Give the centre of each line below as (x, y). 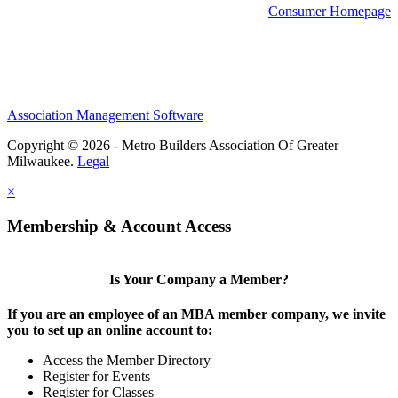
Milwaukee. (42, 162)
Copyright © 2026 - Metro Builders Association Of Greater (173, 146)
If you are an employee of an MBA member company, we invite (196, 314)
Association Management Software (105, 115)
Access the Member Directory (127, 361)
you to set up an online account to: (110, 330)
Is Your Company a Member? (199, 280)
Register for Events (96, 377)
